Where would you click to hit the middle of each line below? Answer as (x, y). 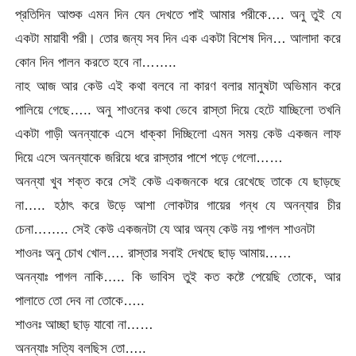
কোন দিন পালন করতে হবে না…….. (96, 62)
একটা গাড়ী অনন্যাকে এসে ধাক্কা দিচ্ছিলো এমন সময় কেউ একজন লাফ (178, 133)
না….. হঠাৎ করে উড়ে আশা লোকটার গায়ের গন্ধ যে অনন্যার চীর (178, 205)
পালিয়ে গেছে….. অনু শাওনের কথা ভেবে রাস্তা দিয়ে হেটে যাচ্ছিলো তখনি (178, 109)
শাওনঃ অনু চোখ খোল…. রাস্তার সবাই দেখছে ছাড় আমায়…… (154, 252)
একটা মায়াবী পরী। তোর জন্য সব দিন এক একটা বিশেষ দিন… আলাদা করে (178, 38)
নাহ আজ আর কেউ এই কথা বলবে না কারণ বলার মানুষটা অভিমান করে (178, 85)
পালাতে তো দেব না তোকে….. (80, 300)
